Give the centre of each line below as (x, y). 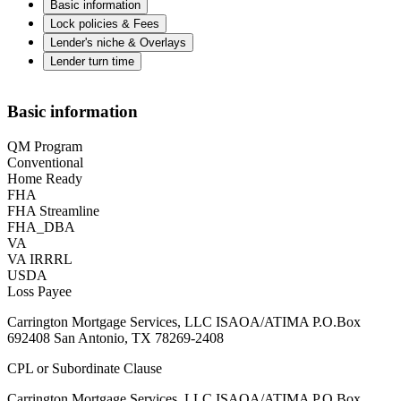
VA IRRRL (40, 259)
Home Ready (45, 178)
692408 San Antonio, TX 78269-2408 (115, 337)
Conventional (45, 162)
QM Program (45, 146)
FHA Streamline (53, 210)
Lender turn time (92, 62)
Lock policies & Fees (105, 24)
